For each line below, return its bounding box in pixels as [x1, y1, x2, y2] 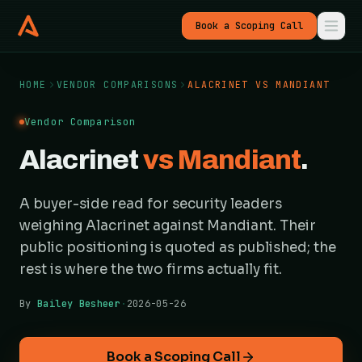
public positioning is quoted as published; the [19, 239, 336, 256]
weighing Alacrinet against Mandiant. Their [19, 217, 316, 234]
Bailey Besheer [37, 297, 121, 310]
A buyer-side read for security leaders [19, 196, 282, 213]
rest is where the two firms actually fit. [19, 261, 282, 278]
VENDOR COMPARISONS [56, 78, 179, 90]
